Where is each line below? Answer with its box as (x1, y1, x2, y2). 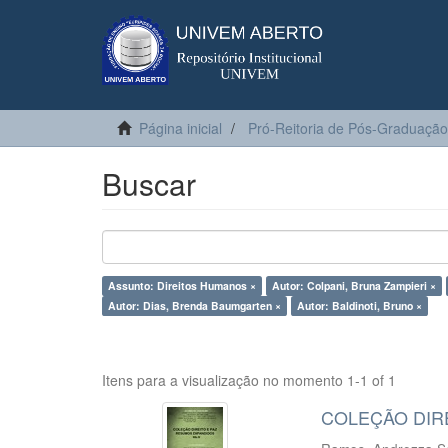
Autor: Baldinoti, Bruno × (297, 298, 422, 313)
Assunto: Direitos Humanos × (108, 278, 256, 293)
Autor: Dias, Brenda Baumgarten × (108, 298, 281, 313)
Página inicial (139, 118, 222, 138)
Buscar (102, 162, 196, 205)
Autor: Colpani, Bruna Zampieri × (272, 278, 436, 293)
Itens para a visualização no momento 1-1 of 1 (102, 370, 396, 390)
